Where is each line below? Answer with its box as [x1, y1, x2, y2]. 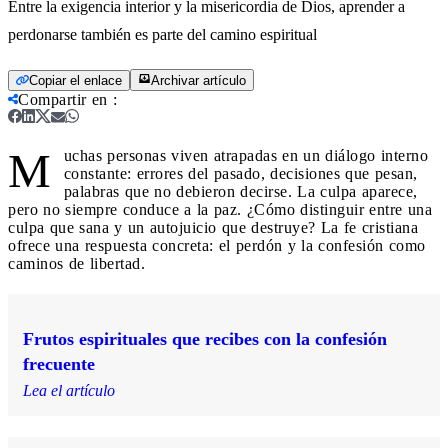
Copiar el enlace [29, 72, 122, 88]
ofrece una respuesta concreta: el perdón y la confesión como [8, 236, 426, 254]
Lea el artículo [23, 381, 115, 399]
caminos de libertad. [8, 254, 145, 272]
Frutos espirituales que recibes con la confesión [23, 328, 387, 349]
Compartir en [18, 90, 108, 108]
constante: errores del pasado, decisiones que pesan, [63, 164, 418, 182]
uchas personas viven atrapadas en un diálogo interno [63, 146, 428, 164]
